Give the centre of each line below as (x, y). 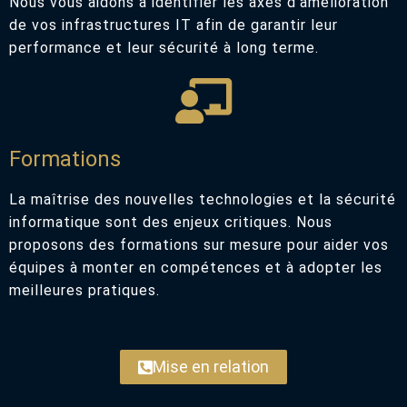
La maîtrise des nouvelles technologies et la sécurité (203, 199)
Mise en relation (211, 366)
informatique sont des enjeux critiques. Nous (171, 222)
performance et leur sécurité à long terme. (164, 48)
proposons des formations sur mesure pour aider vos (199, 245)
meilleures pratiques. (84, 290)
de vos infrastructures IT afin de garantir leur (174, 25)
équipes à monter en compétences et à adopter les (196, 268)
